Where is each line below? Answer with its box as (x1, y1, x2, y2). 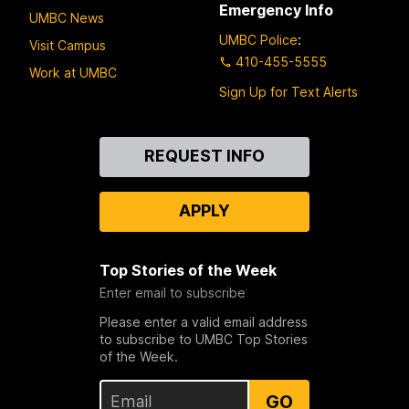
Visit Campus (29, 37, 106, 54)
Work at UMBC (29, 65, 117, 81)
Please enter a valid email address (99, 313, 308, 330)
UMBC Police (219, 31, 298, 47)
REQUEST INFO (143, 145, 265, 165)
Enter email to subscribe (99, 284, 246, 300)
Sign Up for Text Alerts (219, 83, 358, 100)
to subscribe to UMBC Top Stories (99, 330, 308, 347)
